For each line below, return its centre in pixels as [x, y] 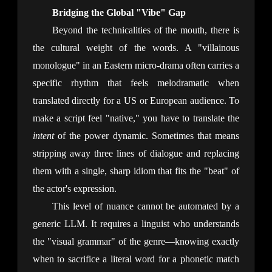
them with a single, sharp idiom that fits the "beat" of [136, 171]
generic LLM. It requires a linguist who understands [136, 224]
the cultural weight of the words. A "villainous [136, 48]
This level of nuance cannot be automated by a [146, 206]
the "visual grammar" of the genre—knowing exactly [136, 242]
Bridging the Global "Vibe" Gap [119, 13]
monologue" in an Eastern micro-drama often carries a [136, 66]
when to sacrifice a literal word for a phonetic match [136, 259]
